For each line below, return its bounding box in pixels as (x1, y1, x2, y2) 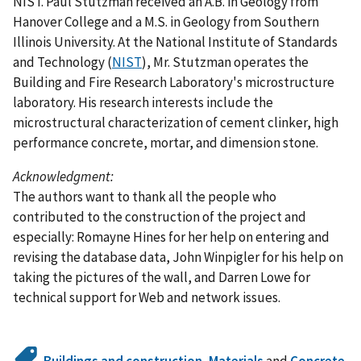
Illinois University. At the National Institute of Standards (13, 32, 338, 51)
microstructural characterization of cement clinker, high (13, 113, 338, 131)
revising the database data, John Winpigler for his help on (13, 247, 343, 266)
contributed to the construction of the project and (13, 207, 306, 226)
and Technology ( (13, 52, 112, 71)
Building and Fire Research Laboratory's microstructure (13, 73, 334, 91)
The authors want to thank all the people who (13, 187, 276, 205)
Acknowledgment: (13, 167, 114, 185)
